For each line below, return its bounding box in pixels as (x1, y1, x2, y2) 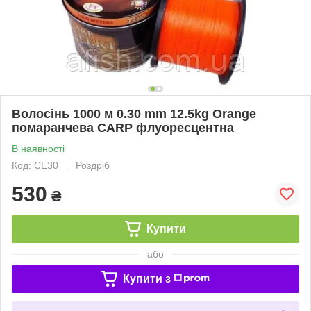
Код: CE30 (12, 159, 58, 171)
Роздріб (76, 159, 110, 171)
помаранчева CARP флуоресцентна (12, 120, 234, 135)
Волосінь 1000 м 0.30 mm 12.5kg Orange (12, 106, 256, 121)
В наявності (12, 142, 65, 154)
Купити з (122, 272, 171, 285)
